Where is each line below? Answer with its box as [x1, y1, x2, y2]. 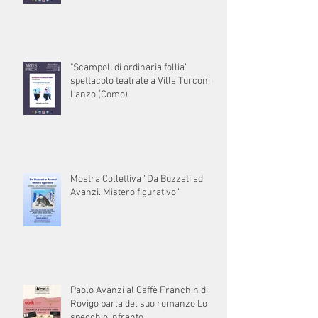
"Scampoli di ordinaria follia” [70, 62, 188, 75]
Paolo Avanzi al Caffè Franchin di [70, 285, 208, 297]
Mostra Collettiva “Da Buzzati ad [70, 173, 203, 186]
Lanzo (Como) [70, 89, 128, 102]
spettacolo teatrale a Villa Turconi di [70, 75, 219, 88]
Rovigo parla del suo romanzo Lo [70, 298, 207, 311]
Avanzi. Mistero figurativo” [70, 187, 180, 199]
